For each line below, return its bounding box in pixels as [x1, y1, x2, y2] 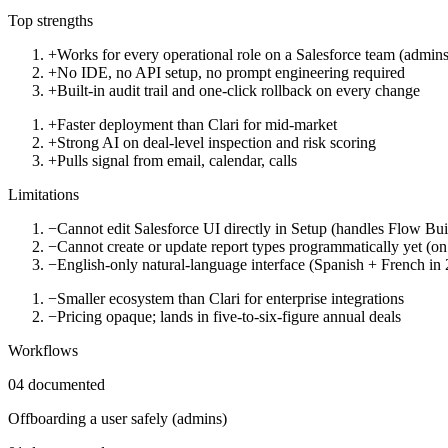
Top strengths [8, 11, 93, 29]
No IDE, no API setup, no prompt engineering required [57, 63, 405, 81]
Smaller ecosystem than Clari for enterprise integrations [57, 289, 404, 307]
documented [28, 375, 105, 393]
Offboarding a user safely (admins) [8, 409, 227, 427]
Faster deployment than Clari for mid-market [57, 115, 337, 133]
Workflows [8, 341, 78, 359]
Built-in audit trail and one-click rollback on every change [57, 81, 420, 99]
